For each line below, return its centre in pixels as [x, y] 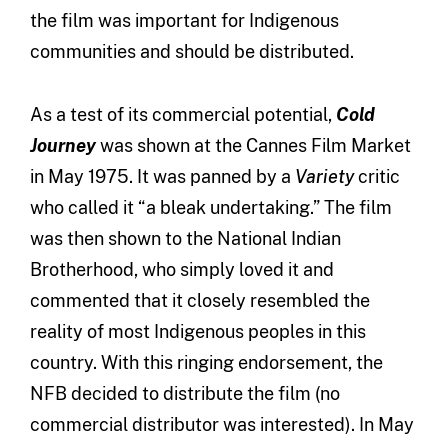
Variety [326, 176]
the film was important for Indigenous [184, 20]
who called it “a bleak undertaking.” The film [210, 207]
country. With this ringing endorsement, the [206, 362]
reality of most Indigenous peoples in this [197, 331]
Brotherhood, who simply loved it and [181, 269]
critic [378, 176]
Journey [64, 145]
